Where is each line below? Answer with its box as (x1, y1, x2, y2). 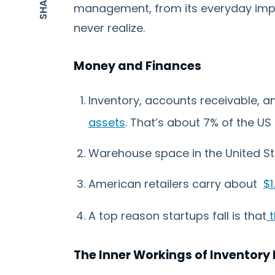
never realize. (74, 20, 145, 36)
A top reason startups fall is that (88, 208, 266, 223)
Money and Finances (74, 58, 201, 74)
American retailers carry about (88, 176, 263, 192)
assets (88, 115, 125, 130)
